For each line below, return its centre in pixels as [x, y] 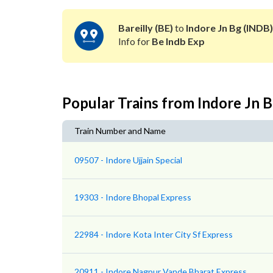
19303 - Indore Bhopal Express [133, 197]
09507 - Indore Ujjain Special [128, 160]
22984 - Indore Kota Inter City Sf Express [154, 235]
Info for [135, 41]
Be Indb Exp [178, 41]
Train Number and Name [120, 131]
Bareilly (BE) [145, 28]
